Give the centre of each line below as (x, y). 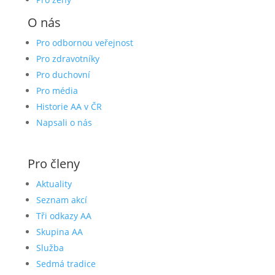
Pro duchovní (63, 75)
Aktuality (54, 184)
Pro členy (53, 164)
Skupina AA (59, 232)
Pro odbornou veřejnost (84, 43)
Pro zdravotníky (68, 59)
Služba (50, 248)
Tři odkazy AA (64, 216)
